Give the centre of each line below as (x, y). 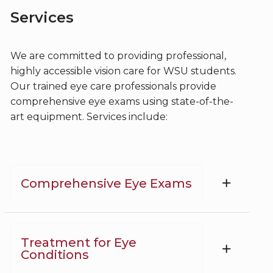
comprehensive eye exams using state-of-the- (122, 101)
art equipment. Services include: (90, 116)
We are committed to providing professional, (118, 55)
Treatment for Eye (79, 243)
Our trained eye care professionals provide (113, 86)
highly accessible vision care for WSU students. (123, 71)
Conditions (55, 255)
